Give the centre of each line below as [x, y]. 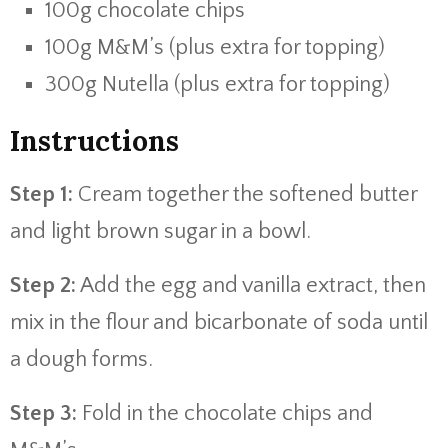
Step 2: [43, 286]
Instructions [94, 141]
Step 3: [43, 414]
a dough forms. [81, 360]
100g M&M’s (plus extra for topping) [215, 48]
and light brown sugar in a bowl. [160, 232]
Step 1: [41, 195]
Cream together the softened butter [245, 195]
